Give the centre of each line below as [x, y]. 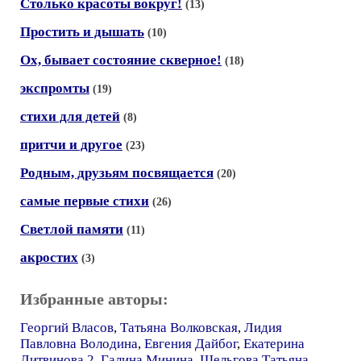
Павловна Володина [79, 344]
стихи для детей [70, 116]
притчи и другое [71, 145]
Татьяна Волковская [179, 328]
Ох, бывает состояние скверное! [121, 60]
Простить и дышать [82, 32]
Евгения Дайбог [191, 344]
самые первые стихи [85, 201]
